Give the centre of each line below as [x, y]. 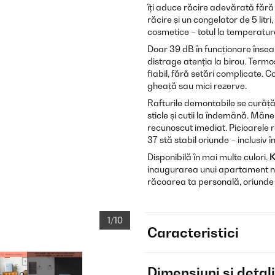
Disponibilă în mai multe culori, [208, 157]
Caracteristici [193, 233]
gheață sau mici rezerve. [197, 86]
